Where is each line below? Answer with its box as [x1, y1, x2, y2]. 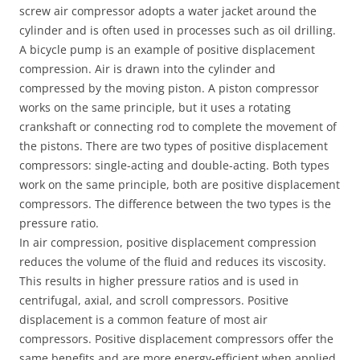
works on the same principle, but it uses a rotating [19, 100, 291, 115]
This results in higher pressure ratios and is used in [19, 273, 299, 288]
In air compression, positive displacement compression [19, 235, 317, 250]
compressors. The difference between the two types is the [19, 196, 331, 211]
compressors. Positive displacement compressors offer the [19, 331, 333, 346]
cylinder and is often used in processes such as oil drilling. [19, 22, 336, 38]
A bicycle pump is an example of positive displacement [19, 42, 315, 57]
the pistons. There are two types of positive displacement [19, 138, 328, 153]
